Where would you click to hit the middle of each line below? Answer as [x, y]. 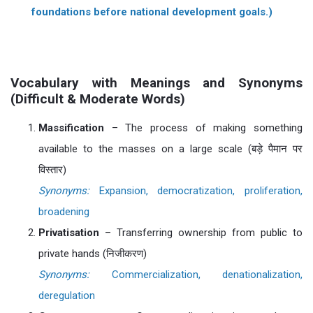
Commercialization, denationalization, [196, 275]
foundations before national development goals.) [152, 12]
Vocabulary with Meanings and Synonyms [156, 83]
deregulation [67, 296]
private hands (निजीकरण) [93, 254]
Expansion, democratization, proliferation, [196, 191]
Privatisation [69, 233]
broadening [64, 212]
